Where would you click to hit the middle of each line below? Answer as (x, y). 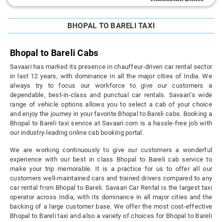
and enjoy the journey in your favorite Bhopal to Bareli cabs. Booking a (111, 114)
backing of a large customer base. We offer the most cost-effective (111, 207)
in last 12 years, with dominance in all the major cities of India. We (111, 76)
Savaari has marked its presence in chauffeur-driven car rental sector (111, 67)
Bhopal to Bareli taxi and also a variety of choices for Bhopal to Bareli (111, 216)
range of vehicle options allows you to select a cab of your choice (111, 105)
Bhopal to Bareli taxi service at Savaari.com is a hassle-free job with (111, 123)
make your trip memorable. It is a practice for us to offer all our (111, 169)
